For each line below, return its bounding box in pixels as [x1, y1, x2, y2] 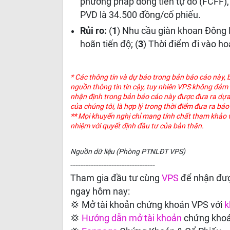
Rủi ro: [80, 26, 107, 36]
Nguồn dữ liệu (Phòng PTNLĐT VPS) [70, 147, 185, 156]
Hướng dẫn [82, 213, 127, 223]
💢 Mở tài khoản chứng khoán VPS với [70, 200, 224, 210]
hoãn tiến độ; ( [80, 39, 139, 49]
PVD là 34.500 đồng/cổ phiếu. [80, 10, 201, 20]
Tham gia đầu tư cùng [70, 173, 162, 183]
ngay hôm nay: [70, 186, 130, 197]
